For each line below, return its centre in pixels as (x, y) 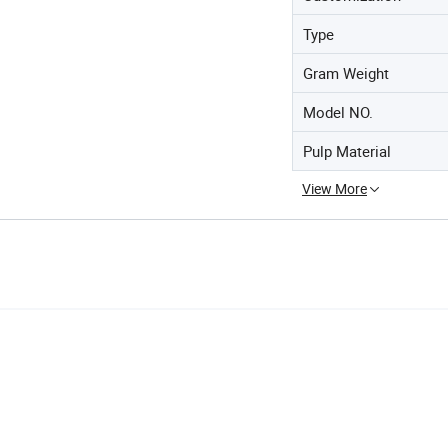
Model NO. (338, 112)
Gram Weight (346, 73)
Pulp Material (347, 151)
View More (334, 188)
